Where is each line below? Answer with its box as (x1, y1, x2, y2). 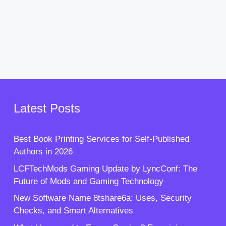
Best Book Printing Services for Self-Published (13, 134, 189, 144)
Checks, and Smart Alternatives (13, 206, 133, 216)
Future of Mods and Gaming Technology (13, 176, 163, 186)
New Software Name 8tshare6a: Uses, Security (13, 193, 192, 203)
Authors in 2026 (13, 147, 73, 157)
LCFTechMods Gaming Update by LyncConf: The (13, 163, 197, 174)
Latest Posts (13, 101, 80, 116)
